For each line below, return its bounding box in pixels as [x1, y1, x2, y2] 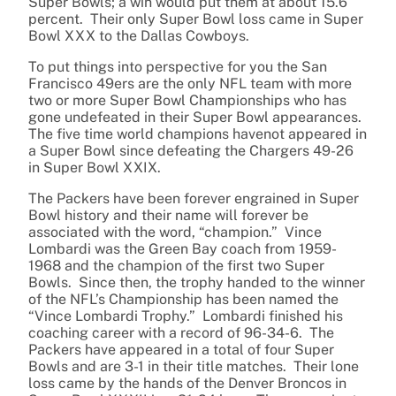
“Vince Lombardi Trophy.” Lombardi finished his [28, 308, 343, 325]
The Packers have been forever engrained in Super [28, 190, 359, 208]
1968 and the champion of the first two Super [28, 257, 324, 275]
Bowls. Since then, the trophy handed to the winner [28, 274, 365, 292]
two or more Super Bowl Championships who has [28, 92, 346, 110]
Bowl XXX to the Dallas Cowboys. [28, 27, 249, 45]
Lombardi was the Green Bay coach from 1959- [28, 240, 337, 258]
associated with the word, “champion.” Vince [28, 224, 322, 241]
